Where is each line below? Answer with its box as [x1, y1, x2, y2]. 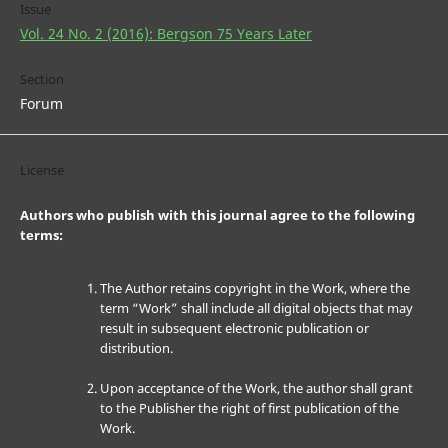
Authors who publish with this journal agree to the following [19, 206, 415, 225]
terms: [19, 226, 63, 245]
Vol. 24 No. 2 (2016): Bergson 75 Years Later [19, 24, 312, 44]
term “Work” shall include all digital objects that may [99, 299, 413, 318]
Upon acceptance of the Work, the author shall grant [99, 379, 413, 398]
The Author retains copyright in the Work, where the [99, 279, 410, 298]
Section [19, 70, 64, 89]
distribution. [99, 339, 173, 358]
